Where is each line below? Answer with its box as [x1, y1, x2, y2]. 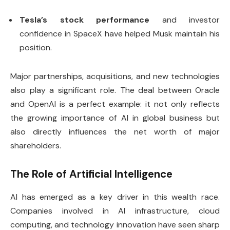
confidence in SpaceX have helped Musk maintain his [20, 28, 220, 39]
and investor [149, 14, 220, 25]
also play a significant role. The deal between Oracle [10, 84, 220, 95]
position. [20, 42, 52, 53]
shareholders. [10, 140, 61, 151]
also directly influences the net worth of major [10, 126, 220, 137]
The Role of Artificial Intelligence [10, 167, 172, 181]
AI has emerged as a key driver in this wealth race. [10, 191, 220, 202]
